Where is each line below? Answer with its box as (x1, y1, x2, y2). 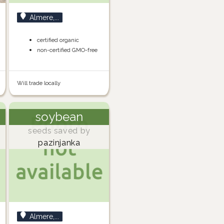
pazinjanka (38, 138, 80, 148)
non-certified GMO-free (37, 46, 98, 54)
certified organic (37, 36, 79, 44)
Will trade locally (17, 79, 61, 87)
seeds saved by (27, 126, 90, 136)
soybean (35, 109, 83, 124)
